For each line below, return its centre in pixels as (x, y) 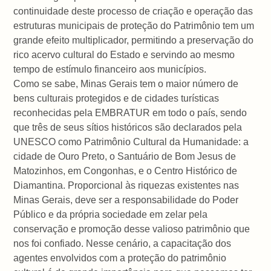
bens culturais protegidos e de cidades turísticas (116, 99)
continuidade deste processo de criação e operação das (133, 11)
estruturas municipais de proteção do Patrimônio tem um (134, 26)
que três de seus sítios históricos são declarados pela (128, 128)
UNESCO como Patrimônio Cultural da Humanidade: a (131, 142)
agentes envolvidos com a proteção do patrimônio (120, 258)
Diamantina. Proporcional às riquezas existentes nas (126, 186)
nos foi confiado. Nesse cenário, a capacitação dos (122, 244)
